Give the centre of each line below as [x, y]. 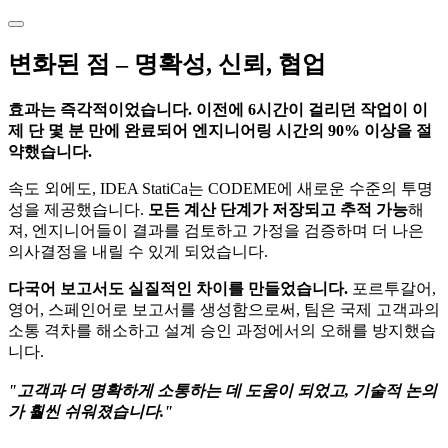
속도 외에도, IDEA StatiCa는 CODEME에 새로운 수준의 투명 [220, 188]
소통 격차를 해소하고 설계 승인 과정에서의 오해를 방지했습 [222, 330]
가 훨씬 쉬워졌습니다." [90, 411]
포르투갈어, [392, 288]
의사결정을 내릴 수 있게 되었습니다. [138, 251]
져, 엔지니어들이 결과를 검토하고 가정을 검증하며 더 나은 [216, 230]
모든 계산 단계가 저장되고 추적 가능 [278, 209]
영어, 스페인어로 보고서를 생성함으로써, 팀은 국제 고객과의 [224, 309]
